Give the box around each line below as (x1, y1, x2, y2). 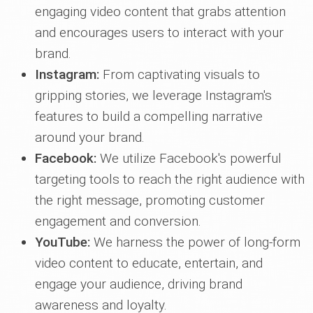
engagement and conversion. (35, 213, 201, 229)
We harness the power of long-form (90, 234, 300, 250)
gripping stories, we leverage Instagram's (35, 87, 272, 103)
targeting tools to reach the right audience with (35, 171, 305, 187)
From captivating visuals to (99, 66, 260, 82)
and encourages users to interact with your (35, 24, 284, 41)
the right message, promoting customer (35, 192, 265, 208)
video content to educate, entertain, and (35, 255, 263, 271)
